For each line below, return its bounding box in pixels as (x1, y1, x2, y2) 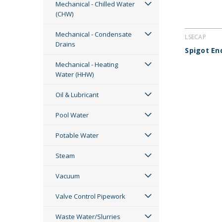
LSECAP (185, 33, 206, 42)
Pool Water (55, 111, 89, 119)
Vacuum (55, 171, 80, 180)
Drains (55, 40, 75, 49)
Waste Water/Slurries (55, 212, 120, 221)
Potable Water (55, 131, 99, 140)
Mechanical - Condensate (55, 30, 132, 39)
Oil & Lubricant (55, 90, 99, 99)
